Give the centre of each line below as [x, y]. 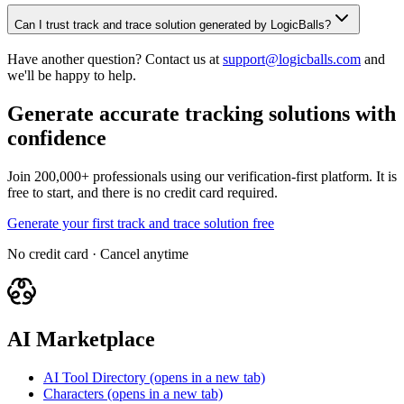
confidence [57, 138]
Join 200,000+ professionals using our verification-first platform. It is [202, 176]
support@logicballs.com [292, 60]
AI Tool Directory [96, 377]
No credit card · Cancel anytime [98, 253]
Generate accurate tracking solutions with [202, 114]
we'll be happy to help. [72, 76]
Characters [73, 393]
